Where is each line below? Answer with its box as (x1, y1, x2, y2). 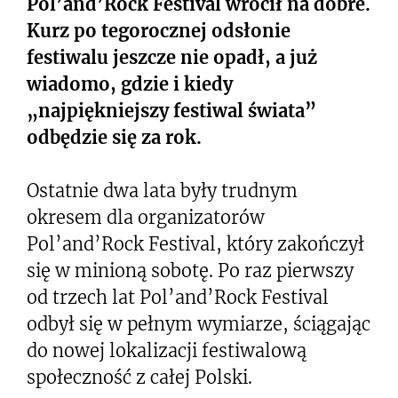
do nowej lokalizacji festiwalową (27, 339, 306, 362)
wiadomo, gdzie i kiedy (27, 73, 233, 95)
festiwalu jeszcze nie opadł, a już (27, 46, 317, 68)
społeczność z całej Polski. (27, 366, 252, 388)
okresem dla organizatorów (27, 206, 265, 228)
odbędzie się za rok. (27, 126, 202, 148)
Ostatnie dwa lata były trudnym (27, 179, 298, 202)
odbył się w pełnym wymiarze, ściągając (27, 313, 370, 335)
